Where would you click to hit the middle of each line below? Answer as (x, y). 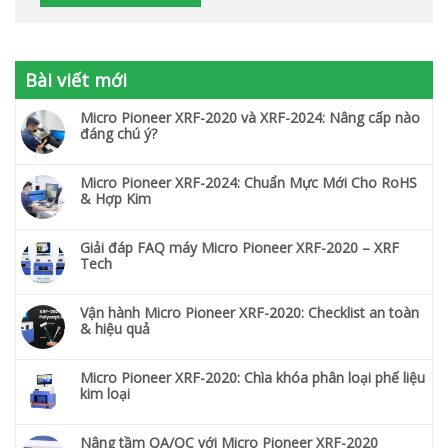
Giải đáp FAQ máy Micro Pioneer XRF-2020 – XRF (239, 247)
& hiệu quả (115, 328)
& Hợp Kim (115, 198)
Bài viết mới (76, 79)
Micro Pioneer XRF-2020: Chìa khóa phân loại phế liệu (252, 377)
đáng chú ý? (118, 133)
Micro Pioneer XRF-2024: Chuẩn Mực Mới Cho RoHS (248, 182)
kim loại (105, 393)
